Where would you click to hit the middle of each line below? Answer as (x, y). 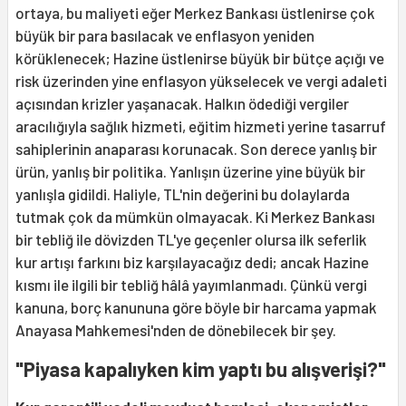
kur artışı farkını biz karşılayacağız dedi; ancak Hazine (192, 262)
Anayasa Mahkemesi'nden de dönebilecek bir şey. (176, 330)
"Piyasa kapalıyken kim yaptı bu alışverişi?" (201, 369)
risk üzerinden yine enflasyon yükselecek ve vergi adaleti (201, 81)
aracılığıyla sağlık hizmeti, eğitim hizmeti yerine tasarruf (201, 126)
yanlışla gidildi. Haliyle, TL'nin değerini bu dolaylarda (183, 194)
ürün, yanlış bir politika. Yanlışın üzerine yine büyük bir (190, 172)
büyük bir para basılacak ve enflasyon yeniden (165, 36)
